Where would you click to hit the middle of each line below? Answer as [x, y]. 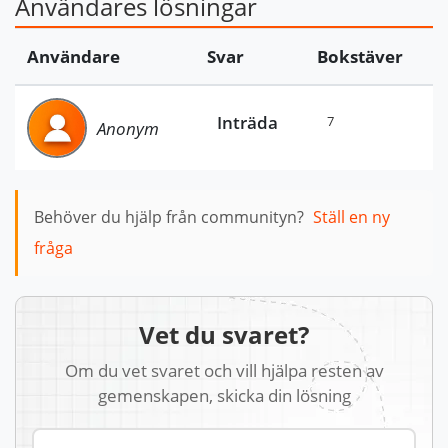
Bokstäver [360, 56]
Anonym [128, 128]
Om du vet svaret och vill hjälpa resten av [224, 370]
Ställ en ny [351, 217]
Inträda [247, 121]
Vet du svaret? [224, 335]
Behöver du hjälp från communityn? [169, 217]
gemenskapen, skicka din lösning [224, 395]
